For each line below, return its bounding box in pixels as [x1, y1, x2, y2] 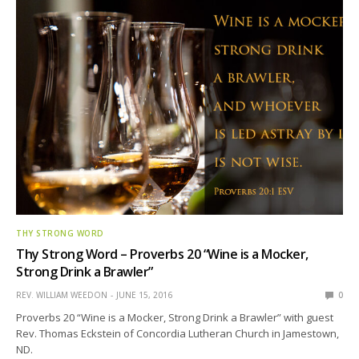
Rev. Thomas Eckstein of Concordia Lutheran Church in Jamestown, [16, 325, 340, 341]
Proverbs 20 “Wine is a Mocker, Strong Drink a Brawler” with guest [16, 309, 334, 325]
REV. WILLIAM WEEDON [16, 288, 107, 301]
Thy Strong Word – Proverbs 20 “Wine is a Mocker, [16, 244, 309, 263]
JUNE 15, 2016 [116, 288, 172, 301]
